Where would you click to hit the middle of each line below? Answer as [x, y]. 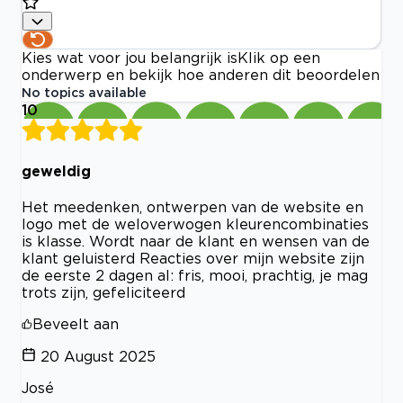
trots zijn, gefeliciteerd [103, 292]
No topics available [84, 93]
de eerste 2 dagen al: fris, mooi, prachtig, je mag [195, 275]
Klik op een [279, 58]
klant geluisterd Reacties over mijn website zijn [193, 258]
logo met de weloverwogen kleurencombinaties [195, 224]
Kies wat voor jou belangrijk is [130, 58]
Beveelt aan [76, 324]
